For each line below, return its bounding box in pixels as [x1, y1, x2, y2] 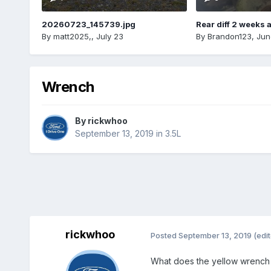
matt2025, [53, 31, 91, 41]
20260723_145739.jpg [41, 19, 135, 29]
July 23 [96, 31, 123, 41]
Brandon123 [207, 31, 252, 41]
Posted [150, 230, 178, 240]
